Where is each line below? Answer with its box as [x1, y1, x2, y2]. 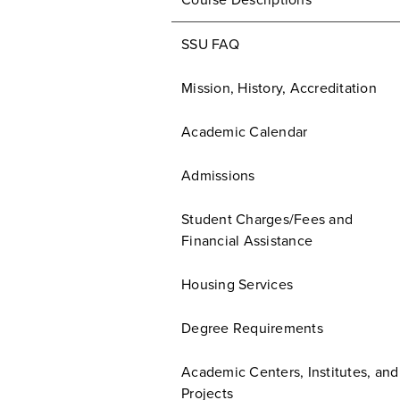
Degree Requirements [181, 320, 323, 337]
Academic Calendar [181, 123, 308, 141]
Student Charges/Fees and [181, 211, 353, 229]
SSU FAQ [181, 36, 239, 54]
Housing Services [181, 276, 293, 294]
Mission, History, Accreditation [181, 79, 377, 97]
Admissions [181, 167, 255, 185]
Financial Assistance [181, 232, 312, 250]
